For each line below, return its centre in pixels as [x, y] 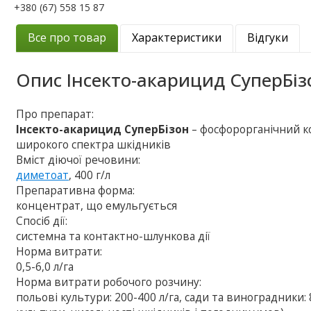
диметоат [43, 175]
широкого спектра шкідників [94, 144]
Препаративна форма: [76, 190]
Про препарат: [55, 114]
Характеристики [177, 37]
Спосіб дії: [42, 221]
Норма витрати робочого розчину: [109, 282]
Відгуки [268, 37]
